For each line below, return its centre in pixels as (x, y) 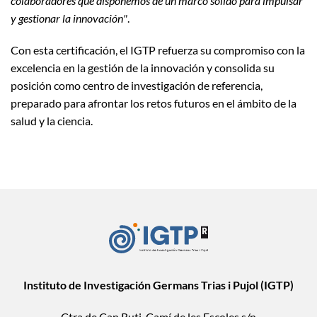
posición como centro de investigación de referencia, (137, 85)
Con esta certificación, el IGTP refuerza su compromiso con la (158, 50)
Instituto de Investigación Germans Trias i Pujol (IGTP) (158, 284)
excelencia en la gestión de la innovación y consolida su (143, 67)
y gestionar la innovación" (69, 18)
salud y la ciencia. (52, 120)
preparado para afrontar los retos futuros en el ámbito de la (154, 103)
